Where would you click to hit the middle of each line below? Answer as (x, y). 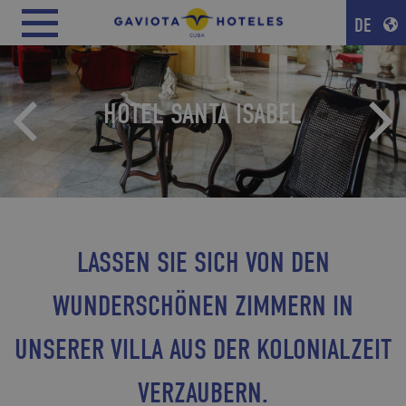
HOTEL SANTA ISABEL (203, 113)
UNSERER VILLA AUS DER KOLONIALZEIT (203, 349)
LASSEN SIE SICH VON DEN (203, 262)
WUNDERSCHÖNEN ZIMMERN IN (203, 305)
